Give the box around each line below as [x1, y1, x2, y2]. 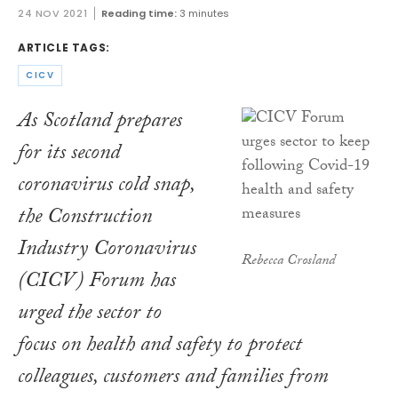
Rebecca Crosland [242, 249, 336, 274]
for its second [18, 136, 120, 173]
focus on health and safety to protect [18, 328, 302, 365]
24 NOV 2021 [18, 6, 88, 21]
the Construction [18, 200, 152, 237]
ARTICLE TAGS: [18, 40, 110, 56]
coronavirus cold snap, [18, 168, 195, 205]
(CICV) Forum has [18, 264, 176, 301]
